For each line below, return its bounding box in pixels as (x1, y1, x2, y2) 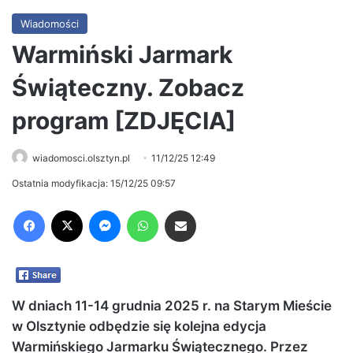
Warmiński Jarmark (12, 40, 232, 69)
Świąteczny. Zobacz (12, 73, 244, 102)
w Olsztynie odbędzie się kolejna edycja (12, 318, 266, 334)
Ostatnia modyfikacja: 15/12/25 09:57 (12, 177, 176, 190)
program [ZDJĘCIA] (12, 106, 236, 136)
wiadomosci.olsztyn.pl (32, 152, 130, 165)
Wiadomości (20, 17, 79, 31)
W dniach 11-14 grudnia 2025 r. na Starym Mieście (12, 297, 332, 314)
